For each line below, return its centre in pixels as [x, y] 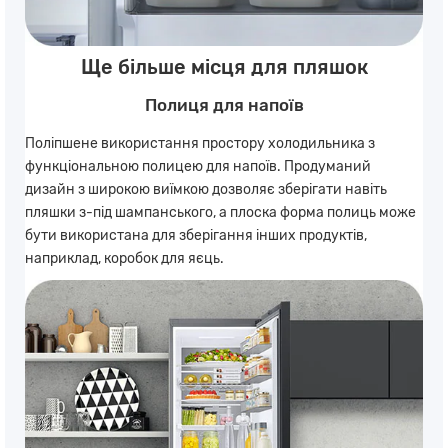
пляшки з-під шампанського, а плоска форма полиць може [220, 213]
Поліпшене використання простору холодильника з [200, 144]
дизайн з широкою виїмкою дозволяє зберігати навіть [206, 190]
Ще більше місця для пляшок [224, 68]
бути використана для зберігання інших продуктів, [196, 236]
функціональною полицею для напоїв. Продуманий [198, 167]
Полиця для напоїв [224, 105]
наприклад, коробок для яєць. [124, 259]
